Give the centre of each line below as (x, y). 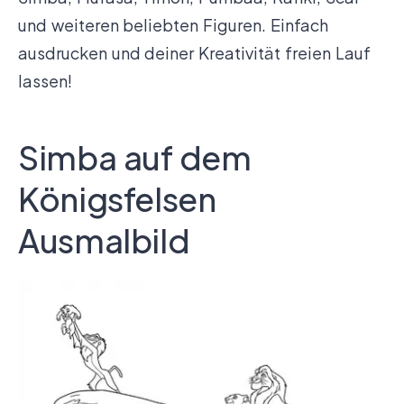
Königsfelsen (117, 198)
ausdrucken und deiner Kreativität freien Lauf (194, 53)
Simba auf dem (135, 157)
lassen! (45, 81)
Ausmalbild (104, 240)
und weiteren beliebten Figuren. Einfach (173, 25)
